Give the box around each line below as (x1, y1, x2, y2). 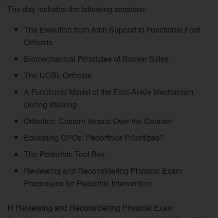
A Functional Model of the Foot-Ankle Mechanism (24, 86, 194, 97)
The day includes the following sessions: (7, 3, 147, 15)
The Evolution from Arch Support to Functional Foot (24, 23, 200, 35)
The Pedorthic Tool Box (24, 148, 106, 160)
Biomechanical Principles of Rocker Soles (24, 53, 169, 64)
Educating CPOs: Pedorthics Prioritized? (24, 131, 164, 143)
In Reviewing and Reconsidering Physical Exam (7, 201, 174, 213)
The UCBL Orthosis (24, 69, 92, 81)
